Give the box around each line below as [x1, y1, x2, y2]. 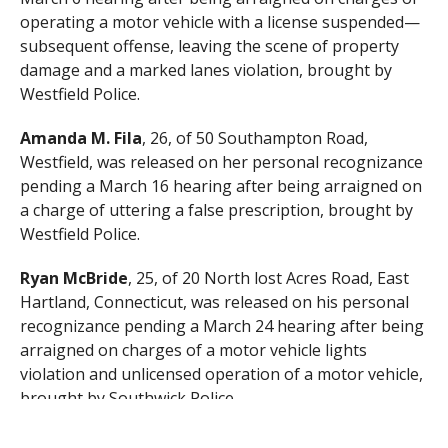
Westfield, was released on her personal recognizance [19, 151, 423, 174]
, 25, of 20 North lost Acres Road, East [127, 267, 409, 290]
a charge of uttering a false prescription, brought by [19, 199, 413, 222]
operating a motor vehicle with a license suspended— [19, 11, 420, 34]
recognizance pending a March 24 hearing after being [19, 315, 424, 338]
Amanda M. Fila [19, 127, 142, 150]
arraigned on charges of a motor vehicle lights [19, 339, 367, 362]
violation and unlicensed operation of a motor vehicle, [19, 363, 423, 386]
